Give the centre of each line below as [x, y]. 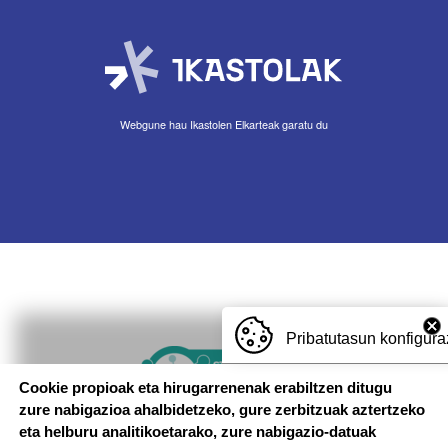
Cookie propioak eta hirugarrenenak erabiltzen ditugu [205, 388]
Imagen [162, 355]
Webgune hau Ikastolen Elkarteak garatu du [223, 124]
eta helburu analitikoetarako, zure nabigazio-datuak [197, 432]
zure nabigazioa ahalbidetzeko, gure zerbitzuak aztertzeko [221, 410]
